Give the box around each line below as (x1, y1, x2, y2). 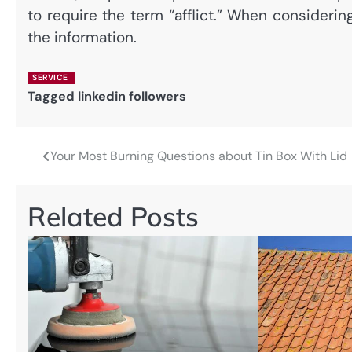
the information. (27, 27, 137, 48)
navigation (15, 177, 110, 201)
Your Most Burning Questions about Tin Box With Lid (50, 148, 348, 165)
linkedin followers (78, 87, 186, 104)
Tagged (27, 87, 78, 104)
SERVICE (32, 71, 68, 82)
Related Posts (27, 200, 199, 233)
